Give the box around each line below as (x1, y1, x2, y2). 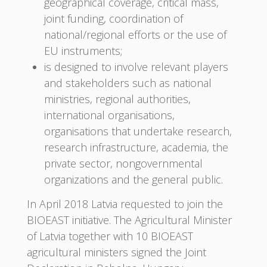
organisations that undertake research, (44, 123, 232, 138)
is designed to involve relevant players (44, 59, 228, 74)
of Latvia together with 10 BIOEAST (26, 229, 193, 244)
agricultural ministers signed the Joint (26, 245, 206, 260)
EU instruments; (44, 43, 122, 58)
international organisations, (44, 107, 175, 122)
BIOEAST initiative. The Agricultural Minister (26, 213, 232, 228)
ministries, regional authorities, (44, 91, 191, 106)
